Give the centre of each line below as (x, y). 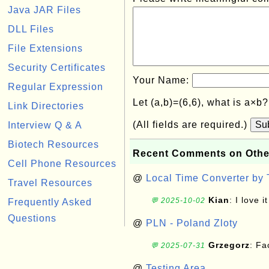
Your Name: (162, 80)
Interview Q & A (45, 125)
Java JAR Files (44, 10)
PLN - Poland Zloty (192, 223)
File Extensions (45, 48)
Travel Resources (50, 183)
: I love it (249, 200)
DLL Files (31, 29)
